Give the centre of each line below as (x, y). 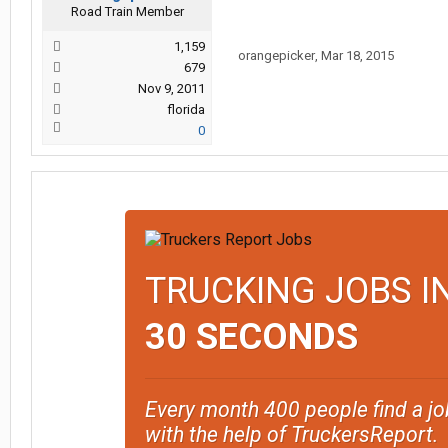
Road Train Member (127, 11)
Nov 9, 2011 (171, 88)
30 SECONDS (251, 337)
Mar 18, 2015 (357, 55)
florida (186, 109)
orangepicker (276, 55)
